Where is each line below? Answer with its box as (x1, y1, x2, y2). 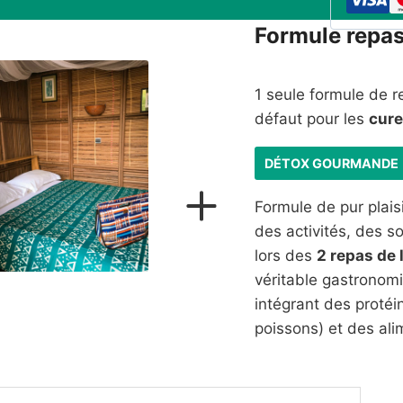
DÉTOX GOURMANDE (264, 156, 399, 172)
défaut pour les (254, 110, 369, 129)
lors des (254, 246, 317, 265)
